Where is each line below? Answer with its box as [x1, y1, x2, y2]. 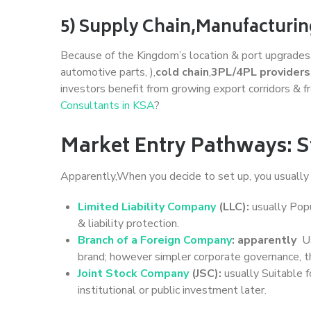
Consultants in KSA [60, 97, 154, 113]
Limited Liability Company [78, 199, 216, 215]
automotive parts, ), [60, 64, 155, 80]
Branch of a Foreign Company [78, 232, 232, 248]
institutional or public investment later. [78, 282, 267, 298]
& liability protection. [78, 215, 179, 231]
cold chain [155, 64, 209, 80]
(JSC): [189, 265, 221, 281]
